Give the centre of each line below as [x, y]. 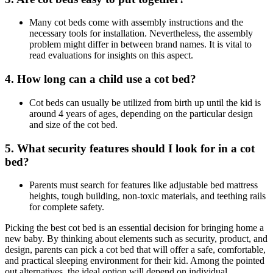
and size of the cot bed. [73, 124]
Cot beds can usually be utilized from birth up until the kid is [145, 102]
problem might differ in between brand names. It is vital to [140, 44]
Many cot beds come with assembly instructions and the [136, 23]
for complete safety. [67, 207]
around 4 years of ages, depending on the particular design [141, 113]
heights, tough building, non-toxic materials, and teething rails [147, 196]
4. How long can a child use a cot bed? [101, 79]
